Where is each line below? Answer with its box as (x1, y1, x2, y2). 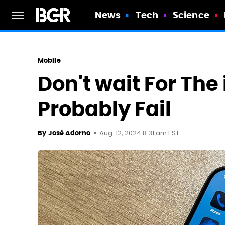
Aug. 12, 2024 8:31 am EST (99, 128, 179, 139)
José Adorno (48, 129, 90, 137)
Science (173, 9, 209, 21)
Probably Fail (38, 96, 171, 122)
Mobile (38, 56, 61, 65)
